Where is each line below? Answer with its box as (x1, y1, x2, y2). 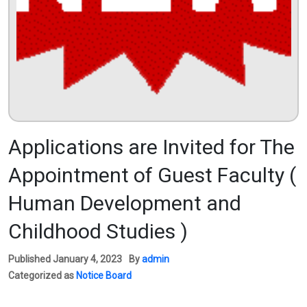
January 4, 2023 (53, 253, 122, 265)
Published (8, 253, 53, 265)
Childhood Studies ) (8, 219, 188, 243)
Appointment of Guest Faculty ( (8, 162, 296, 187)
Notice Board (76, 269, 132, 281)
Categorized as (8, 269, 76, 281)
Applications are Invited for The (8, 134, 295, 159)
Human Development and (8, 191, 241, 215)
